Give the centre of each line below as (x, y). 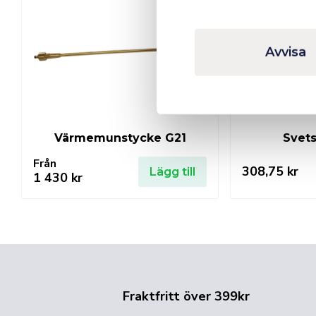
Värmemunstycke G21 (120, 138)
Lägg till (172, 171)
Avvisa (286, 52)
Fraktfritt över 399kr (186, 296)
